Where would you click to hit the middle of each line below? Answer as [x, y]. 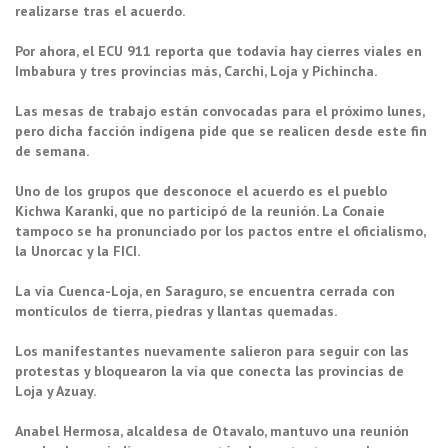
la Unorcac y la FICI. [77, 251]
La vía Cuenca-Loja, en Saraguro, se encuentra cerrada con [205, 291]
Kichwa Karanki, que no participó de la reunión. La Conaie [200, 211]
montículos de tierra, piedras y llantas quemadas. [176, 311]
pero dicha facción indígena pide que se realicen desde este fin [221, 131]
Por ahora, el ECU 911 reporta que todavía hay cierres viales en [218, 51]
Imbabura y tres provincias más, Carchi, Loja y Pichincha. [196, 71]
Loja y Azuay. [55, 391]
